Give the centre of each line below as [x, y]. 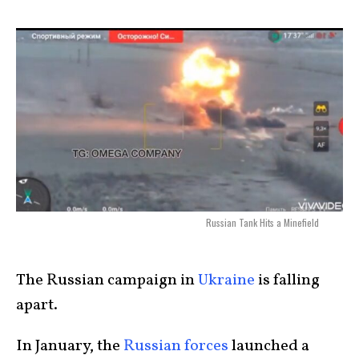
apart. [38, 305]
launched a [269, 346]
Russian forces [176, 346]
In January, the [70, 346]
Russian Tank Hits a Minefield [262, 223]
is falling [287, 280]
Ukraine [226, 280]
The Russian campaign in [107, 280]
